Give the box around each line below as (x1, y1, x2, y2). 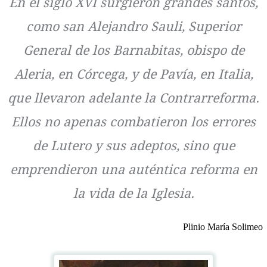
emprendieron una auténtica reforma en (10, 162, 257, 177)
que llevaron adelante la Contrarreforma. (8, 90, 259, 105)
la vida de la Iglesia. (73, 185, 194, 201)
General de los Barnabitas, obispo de (23, 42, 244, 58)
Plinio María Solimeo (183, 222, 263, 232)
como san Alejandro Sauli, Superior (26, 18, 241, 34)
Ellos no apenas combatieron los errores (11, 114, 256, 129)
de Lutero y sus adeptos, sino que (32, 138, 235, 153)
